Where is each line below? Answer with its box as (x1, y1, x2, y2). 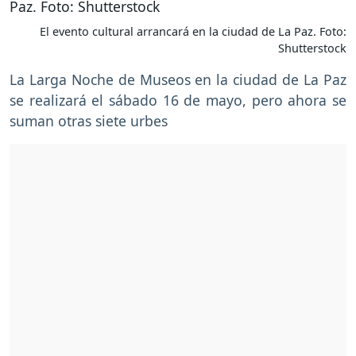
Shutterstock (278, 41, 346, 56)
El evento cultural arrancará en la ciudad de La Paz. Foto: (40, 24, 346, 40)
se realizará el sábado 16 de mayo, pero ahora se (10, 91, 346, 110)
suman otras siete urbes (10, 111, 168, 131)
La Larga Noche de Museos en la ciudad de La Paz (10, 70, 346, 90)
